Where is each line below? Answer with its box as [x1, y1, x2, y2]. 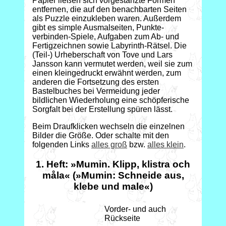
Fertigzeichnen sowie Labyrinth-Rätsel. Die [32, 41, 187, 50]
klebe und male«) [73, 181, 153, 192]
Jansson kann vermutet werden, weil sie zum [32, 59, 192, 68]
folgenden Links [32, 140, 91, 149]
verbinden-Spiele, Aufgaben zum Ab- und [32, 32, 179, 41]
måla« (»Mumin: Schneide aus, [42, 170, 184, 181]
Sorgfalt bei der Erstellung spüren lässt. [32, 104, 173, 114]
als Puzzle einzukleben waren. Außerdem [32, 14, 181, 23]
